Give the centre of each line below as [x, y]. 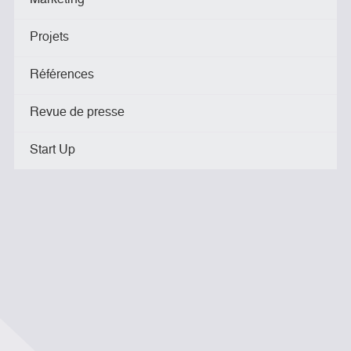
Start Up [52, 150]
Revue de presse [77, 113]
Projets [49, 38]
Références [62, 75]
